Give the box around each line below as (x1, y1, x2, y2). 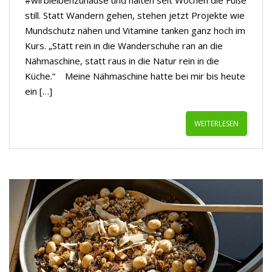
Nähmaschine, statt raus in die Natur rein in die (25, 55, 219, 67)
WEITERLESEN (194, 118, 239, 129)
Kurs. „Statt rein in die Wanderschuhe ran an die (25, 39, 223, 52)
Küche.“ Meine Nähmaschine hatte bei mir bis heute (25, 70, 245, 82)
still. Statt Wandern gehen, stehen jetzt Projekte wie (25, 9, 245, 21)
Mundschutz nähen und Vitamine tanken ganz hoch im (25, 24, 245, 36)
